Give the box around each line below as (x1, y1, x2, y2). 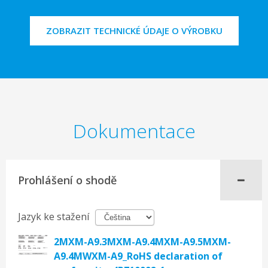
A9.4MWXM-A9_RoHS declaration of (54, 249, 223, 263)
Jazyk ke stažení (18, 210, 92, 223)
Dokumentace (72, 118, 196, 144)
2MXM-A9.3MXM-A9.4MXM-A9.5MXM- (54, 235, 231, 248)
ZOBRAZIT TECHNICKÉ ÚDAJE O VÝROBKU (45, 25, 223, 36)
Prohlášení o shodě (18, 173, 117, 187)
